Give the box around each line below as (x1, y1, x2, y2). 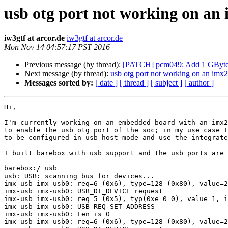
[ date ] (95, 78, 118, 88)
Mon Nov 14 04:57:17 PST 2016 (4, 43, 110, 52)
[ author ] (184, 78, 214, 88)
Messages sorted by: (24, 78, 93, 88)
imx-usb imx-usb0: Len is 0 (4, 210, 110, 218)
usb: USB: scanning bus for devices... (4, 172, 155, 180)
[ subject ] (151, 78, 182, 88)
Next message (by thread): (24, 69, 110, 78)
